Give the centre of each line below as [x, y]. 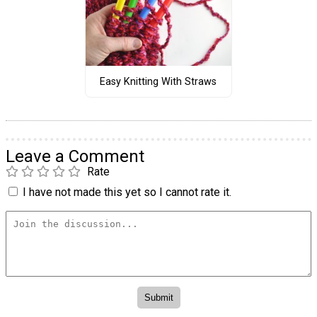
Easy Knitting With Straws [158, 81]
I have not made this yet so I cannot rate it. [127, 192]
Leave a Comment [75, 157]
